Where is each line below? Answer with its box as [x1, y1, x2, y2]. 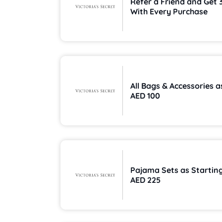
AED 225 [130, 175, 161, 185]
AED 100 [130, 91, 160, 101]
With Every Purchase [130, 6, 208, 16]
